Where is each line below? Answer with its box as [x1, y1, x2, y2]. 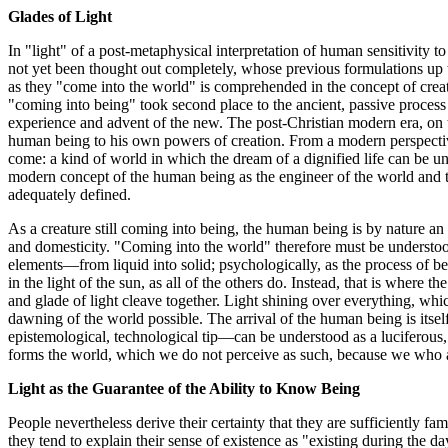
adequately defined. [8, 185, 131, 203]
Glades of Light [8, 7, 112, 25]
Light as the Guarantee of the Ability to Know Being [8, 379, 360, 397]
